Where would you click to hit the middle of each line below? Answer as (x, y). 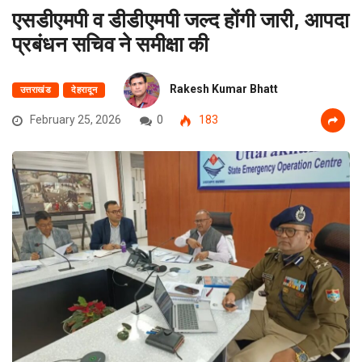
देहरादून (84, 90)
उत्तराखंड (36, 90)
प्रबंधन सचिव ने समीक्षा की (111, 44)
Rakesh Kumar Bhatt (224, 89)
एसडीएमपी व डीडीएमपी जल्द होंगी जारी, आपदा (181, 19)
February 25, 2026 (74, 120)
